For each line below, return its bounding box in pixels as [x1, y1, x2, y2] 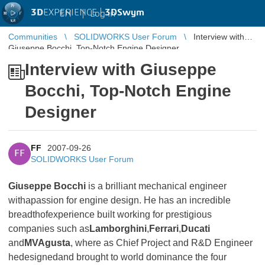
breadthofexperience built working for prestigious [8, 209, 212, 219]
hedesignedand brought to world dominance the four [8, 252, 227, 262]
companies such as [8, 224, 89, 234]
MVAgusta [24, 238, 70, 248]
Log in [90, 8, 115, 18]
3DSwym [105, 8, 144, 17]
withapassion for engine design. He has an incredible [8, 195, 231, 205]
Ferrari [149, 224, 179, 234]
